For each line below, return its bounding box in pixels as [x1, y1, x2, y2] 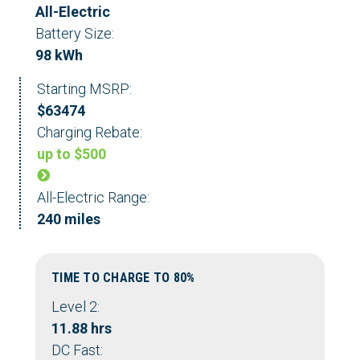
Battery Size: [35, 25, 114, 43]
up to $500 [37, 145, 106, 163]
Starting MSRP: [37, 80, 132, 98]
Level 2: [51, 298, 100, 316]
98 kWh [35, 47, 83, 64]
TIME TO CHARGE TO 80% [51, 270, 195, 286]
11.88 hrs [51, 320, 112, 337]
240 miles [37, 211, 100, 228]
